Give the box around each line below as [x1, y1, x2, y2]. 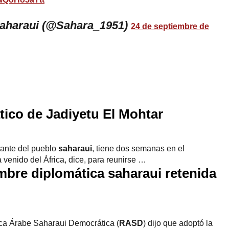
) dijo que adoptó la [143, 218, 213, 227]
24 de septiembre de [131, 21, 209, 31]
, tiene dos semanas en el [92, 144, 185, 153]
